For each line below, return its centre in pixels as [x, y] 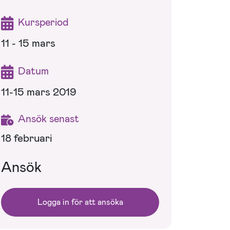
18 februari [27, 138]
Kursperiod [43, 22]
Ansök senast [49, 118]
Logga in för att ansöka [80, 202]
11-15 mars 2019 [39, 92]
